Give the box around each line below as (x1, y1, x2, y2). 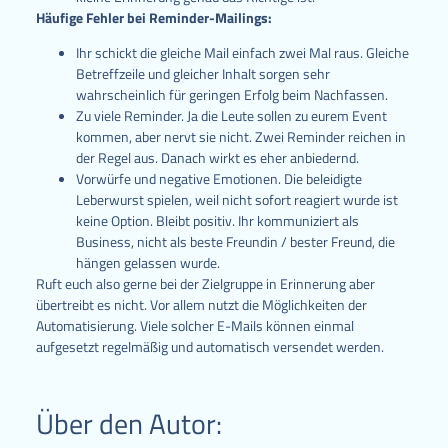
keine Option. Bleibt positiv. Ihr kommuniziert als (75, 210, 359, 232)
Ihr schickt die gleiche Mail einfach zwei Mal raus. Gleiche (75, 42, 409, 64)
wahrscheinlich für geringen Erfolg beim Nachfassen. (75, 84, 388, 106)
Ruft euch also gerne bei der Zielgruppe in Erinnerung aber (35, 273, 375, 295)
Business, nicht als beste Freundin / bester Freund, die (75, 231, 395, 253)
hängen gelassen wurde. (75, 252, 220, 274)
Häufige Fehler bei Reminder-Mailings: (35, 6, 272, 28)
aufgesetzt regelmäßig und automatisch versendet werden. (35, 336, 384, 358)
